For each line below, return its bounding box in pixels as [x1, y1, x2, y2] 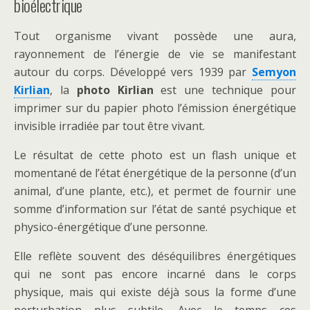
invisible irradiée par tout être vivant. [14, 118, 205, 134]
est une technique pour [153, 82, 297, 98]
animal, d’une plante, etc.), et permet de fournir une [14, 183, 296, 199]
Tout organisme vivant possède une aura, [14, 28, 296, 44]
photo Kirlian [76, 82, 154, 98]
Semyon [252, 64, 296, 80]
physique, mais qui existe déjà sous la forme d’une [14, 284, 296, 300]
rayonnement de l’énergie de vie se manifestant [14, 46, 296, 62]
